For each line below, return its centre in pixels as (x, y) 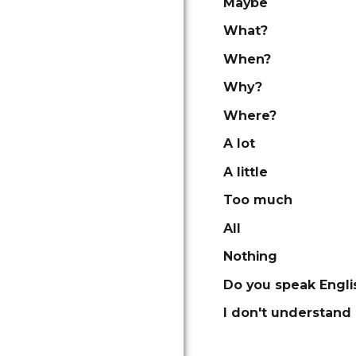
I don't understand (287, 313)
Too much (258, 200)
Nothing (250, 256)
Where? (250, 115)
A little (246, 172)
